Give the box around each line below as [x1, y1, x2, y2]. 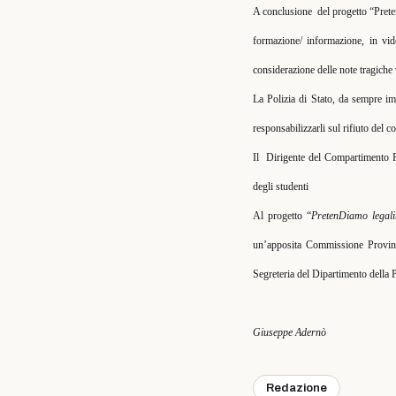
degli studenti [253, 180, 308, 193]
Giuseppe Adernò [253, 326, 326, 339]
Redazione [266, 382, 327, 394]
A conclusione [253, 5, 313, 18]
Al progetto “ [253, 209, 312, 222]
